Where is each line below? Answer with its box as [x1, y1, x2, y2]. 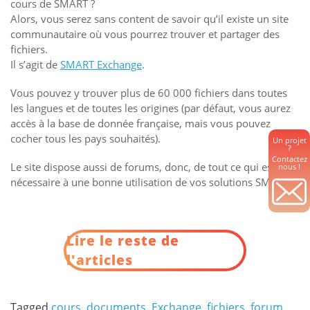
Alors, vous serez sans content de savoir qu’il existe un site [10, 12, 289, 26]
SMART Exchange [60, 57, 142, 71]
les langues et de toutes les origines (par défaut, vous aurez [10, 100, 291, 115]
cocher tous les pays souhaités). [10, 131, 161, 145]
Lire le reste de [66, 232, 179, 250]
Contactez [272, 154, 307, 165]
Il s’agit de [10, 57, 60, 71]
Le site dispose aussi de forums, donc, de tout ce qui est [10, 159, 275, 174]
